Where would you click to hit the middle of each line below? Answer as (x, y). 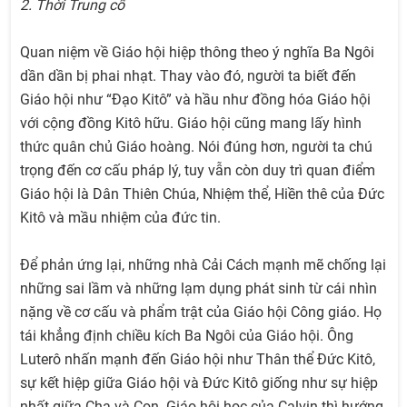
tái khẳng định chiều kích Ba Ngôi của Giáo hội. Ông (187, 336)
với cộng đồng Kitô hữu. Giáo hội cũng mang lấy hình (191, 124)
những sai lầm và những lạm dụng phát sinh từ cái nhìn (199, 289)
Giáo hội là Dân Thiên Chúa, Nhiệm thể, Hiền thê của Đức (202, 194)
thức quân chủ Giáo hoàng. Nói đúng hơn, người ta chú (196, 147)
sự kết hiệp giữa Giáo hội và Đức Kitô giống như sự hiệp (199, 383)
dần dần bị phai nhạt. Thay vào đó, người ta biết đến (188, 76)
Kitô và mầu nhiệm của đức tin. (120, 218)
